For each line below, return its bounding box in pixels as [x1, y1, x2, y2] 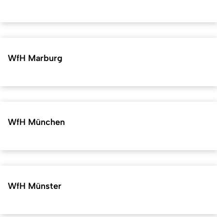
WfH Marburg [8, 53, 62, 64]
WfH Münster [8, 181, 62, 191]
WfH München [8, 117, 65, 128]
